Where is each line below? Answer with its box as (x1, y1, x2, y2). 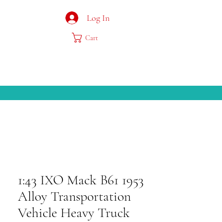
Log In (87, 12, 110, 23)
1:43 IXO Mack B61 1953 (18, 171, 144, 188)
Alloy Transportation (18, 188, 131, 205)
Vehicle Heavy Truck (18, 204, 130, 221)
